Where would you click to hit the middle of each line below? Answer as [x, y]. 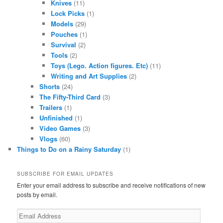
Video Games [60, 128]
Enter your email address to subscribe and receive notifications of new [111, 185]
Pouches [64, 34]
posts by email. [37, 194]
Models [62, 23]
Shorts [50, 86]
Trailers [51, 107]
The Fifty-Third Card [70, 97]
